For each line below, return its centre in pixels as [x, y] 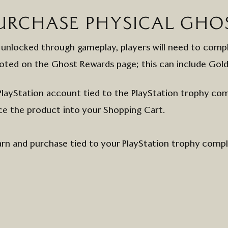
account [62, 94]
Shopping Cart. [136, 110]
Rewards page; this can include [144, 65]
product [44, 110]
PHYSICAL [133, 24]
